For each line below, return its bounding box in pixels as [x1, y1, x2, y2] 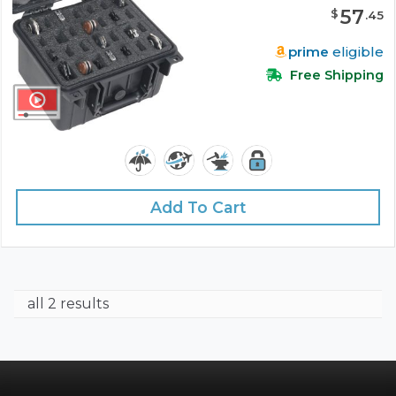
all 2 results [27, 294, 109, 312]
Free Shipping [286, 66, 384, 83]
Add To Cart [149, 197, 247, 217]
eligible [329, 42, 384, 60]
